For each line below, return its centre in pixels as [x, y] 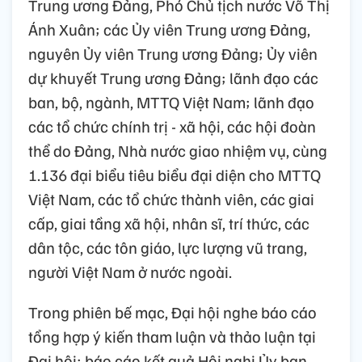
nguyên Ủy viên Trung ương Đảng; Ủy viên [173, 54]
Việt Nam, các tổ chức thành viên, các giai [171, 199]
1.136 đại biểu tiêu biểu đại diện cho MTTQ [175, 175]
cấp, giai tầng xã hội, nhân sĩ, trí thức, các [169, 223]
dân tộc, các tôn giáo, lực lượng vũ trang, [168, 248]
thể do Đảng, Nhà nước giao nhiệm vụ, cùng [178, 151]
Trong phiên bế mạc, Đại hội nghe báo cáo [173, 312]
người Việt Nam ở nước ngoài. [130, 272]
